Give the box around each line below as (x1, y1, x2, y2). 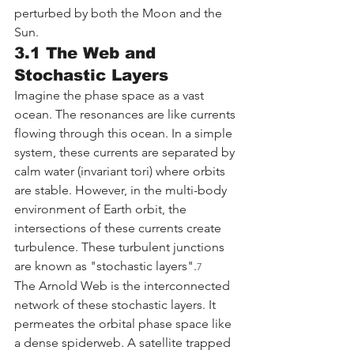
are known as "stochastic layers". (14, 258, 197, 273)
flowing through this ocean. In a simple (14, 125, 235, 141)
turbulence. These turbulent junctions (14, 239, 228, 254)
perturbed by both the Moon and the (14, 5, 225, 21)
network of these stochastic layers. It (14, 296, 219, 312)
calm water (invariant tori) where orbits (14, 163, 228, 179)
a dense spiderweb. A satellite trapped (14, 334, 234, 350)
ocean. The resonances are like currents (14, 106, 239, 122)
